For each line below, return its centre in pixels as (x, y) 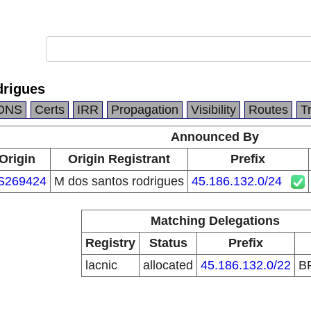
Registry (110, 243)
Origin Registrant (119, 159)
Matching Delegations (215, 221)
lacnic (101, 265)
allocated (168, 265)
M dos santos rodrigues (119, 181)
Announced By (215, 137)
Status (168, 243)
